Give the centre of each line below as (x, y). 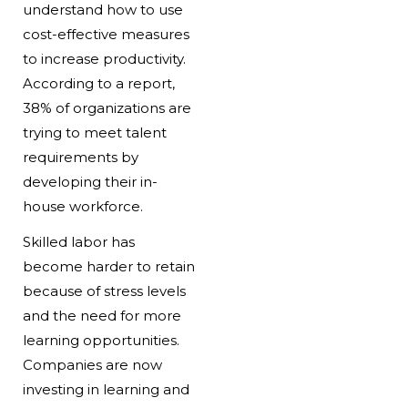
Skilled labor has (78, 242)
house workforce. (82, 207)
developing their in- (90, 182)
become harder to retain (108, 267)
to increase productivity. (104, 59)
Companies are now (92, 365)
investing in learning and (106, 390)
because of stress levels (104, 291)
